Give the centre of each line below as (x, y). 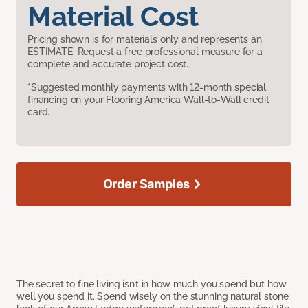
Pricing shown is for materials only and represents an (145, 39)
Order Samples (146, 184)
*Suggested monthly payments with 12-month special (147, 87)
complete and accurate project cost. (108, 64)
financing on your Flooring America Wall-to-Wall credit (148, 99)
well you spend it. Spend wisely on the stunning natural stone (153, 296)
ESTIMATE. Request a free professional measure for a (145, 51)
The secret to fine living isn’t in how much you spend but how (152, 284)
